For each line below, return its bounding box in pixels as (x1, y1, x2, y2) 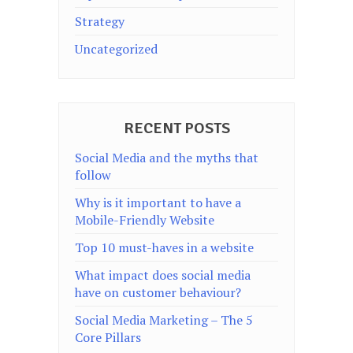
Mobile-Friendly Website (75, 211, 214, 229)
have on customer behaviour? (75, 284, 241, 301)
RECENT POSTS (123, 118, 230, 138)
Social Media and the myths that (75, 149, 258, 166)
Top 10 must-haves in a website (75, 239, 254, 256)
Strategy (75, 13, 124, 30)
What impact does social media (75, 266, 251, 284)
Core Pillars (75, 329, 141, 346)
